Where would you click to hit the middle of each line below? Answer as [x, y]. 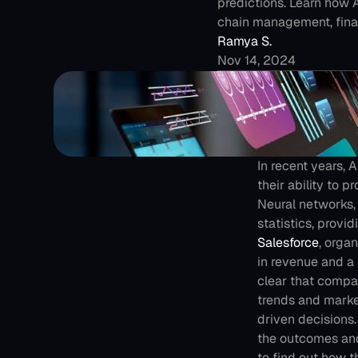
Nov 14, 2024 [257, 60]
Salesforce [288, 243]
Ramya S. [245, 41]
